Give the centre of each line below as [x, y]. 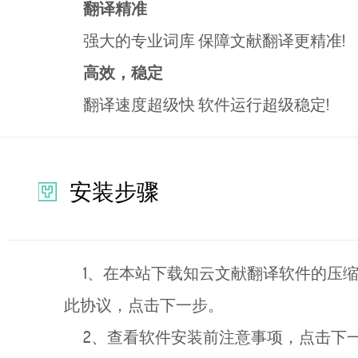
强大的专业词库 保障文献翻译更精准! [205, 40]
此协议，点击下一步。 [144, 304]
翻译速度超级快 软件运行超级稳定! [197, 104]
